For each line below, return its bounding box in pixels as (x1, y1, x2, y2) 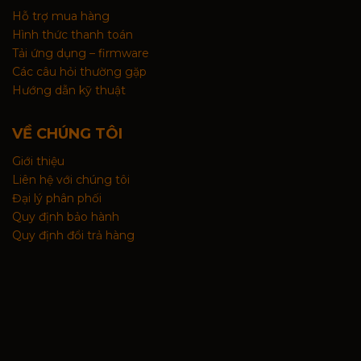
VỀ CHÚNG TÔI (12, 125, 122, 143)
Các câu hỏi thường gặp (12, 64, 147, 80)
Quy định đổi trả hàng (12, 228, 135, 243)
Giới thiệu (12, 154, 64, 169)
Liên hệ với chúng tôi (12, 172, 130, 188)
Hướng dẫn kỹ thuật (12, 83, 126, 98)
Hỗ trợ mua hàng (12, 9, 110, 24)
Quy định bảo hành (12, 210, 119, 225)
